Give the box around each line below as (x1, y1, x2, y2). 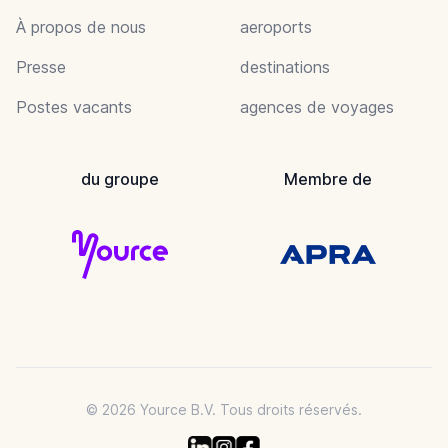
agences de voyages (240, 96, 394, 117)
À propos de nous (16, 16, 146, 37)
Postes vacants (16, 96, 132, 117)
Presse (16, 56, 66, 77)
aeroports (240, 16, 312, 37)
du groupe (81, 168, 159, 189)
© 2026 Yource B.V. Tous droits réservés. (86, 400, 362, 418)
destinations (240, 56, 330, 77)
